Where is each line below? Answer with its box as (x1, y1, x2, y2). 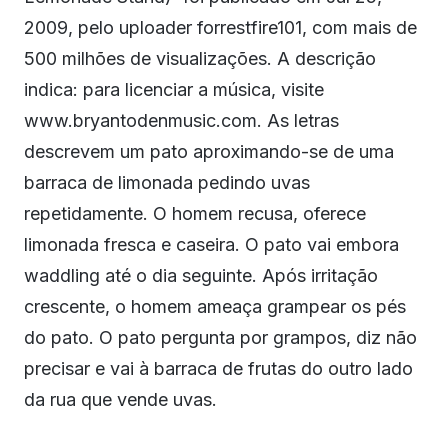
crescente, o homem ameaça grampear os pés (24, 296, 406, 317)
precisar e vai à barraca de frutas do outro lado (24, 358, 413, 379)
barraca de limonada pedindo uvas (24, 172, 310, 193)
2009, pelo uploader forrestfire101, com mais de (24, 17, 417, 38)
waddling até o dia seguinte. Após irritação (24, 265, 378, 286)
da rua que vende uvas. (24, 389, 217, 410)
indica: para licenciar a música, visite (24, 79, 324, 100)
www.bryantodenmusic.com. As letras (24, 110, 339, 131)
